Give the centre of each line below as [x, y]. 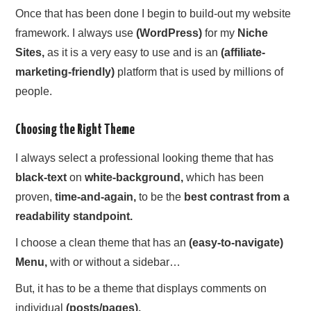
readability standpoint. [74, 216]
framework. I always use [76, 33]
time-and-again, [96, 196]
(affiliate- [243, 53]
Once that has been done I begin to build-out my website [153, 14]
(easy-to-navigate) [236, 242]
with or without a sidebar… [114, 262]
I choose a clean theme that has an [102, 242]
